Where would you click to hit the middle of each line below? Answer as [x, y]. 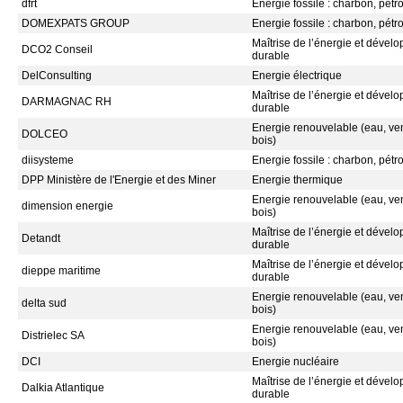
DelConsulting [57, 76]
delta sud [44, 303]
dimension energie [67, 206]
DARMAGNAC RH [67, 102]
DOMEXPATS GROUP [76, 23]
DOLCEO [45, 134]
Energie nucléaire [296, 362]
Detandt [41, 238]
